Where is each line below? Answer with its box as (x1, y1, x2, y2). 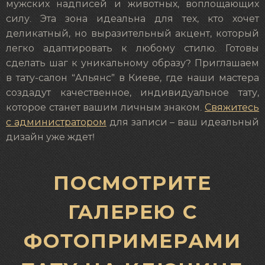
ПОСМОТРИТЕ (53, 170, 212, 195)
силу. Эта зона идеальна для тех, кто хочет (6, 14, 259, 24)
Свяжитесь (205, 103, 259, 113)
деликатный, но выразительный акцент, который (6, 29, 259, 39)
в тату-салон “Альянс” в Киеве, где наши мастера (6, 73, 259, 83)
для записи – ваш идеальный (106, 118, 260, 128)
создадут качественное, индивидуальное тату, (6, 88, 259, 98)
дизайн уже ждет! (6, 132, 95, 143)
